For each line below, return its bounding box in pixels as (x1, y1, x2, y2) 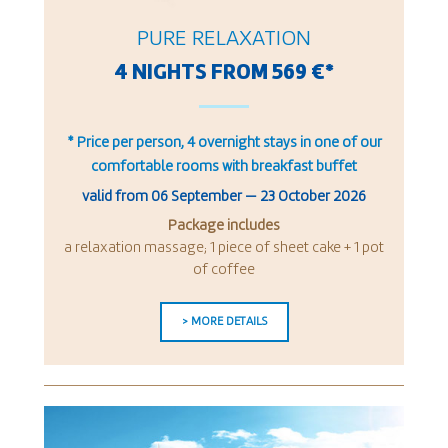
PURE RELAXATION (137, 28, 311, 51)
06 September (151, 190, 242, 206)
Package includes (168, 219, 280, 235)
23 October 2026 (260, 190, 366, 206)
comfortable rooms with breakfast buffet (91, 160, 357, 176)
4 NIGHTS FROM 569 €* (114, 62, 334, 85)
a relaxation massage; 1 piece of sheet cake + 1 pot (64, 241, 384, 257)
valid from (82, 190, 151, 206)
